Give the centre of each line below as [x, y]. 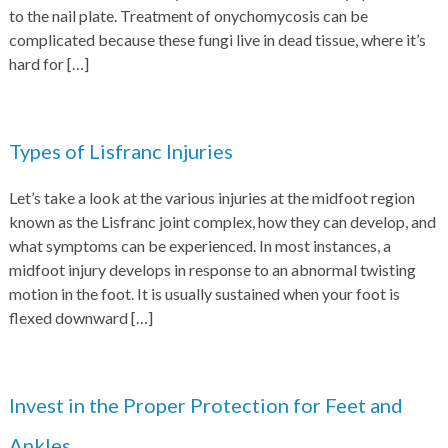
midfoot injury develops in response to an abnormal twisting [212, 269]
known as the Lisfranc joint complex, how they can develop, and [222, 221]
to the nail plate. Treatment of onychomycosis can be [188, 15]
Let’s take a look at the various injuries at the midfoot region [211, 197]
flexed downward [69, 317]
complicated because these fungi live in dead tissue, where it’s [217, 39]
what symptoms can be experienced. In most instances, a [199, 245]
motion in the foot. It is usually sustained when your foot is [204, 293]
